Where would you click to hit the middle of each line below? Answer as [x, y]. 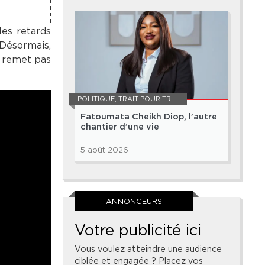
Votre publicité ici [138, 230]
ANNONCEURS [134, 202]
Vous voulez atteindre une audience [148, 249]
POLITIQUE [96, 99]
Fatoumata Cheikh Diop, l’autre [149, 117]
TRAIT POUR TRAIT [145, 99]
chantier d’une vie [120, 127]
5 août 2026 [104, 150]
